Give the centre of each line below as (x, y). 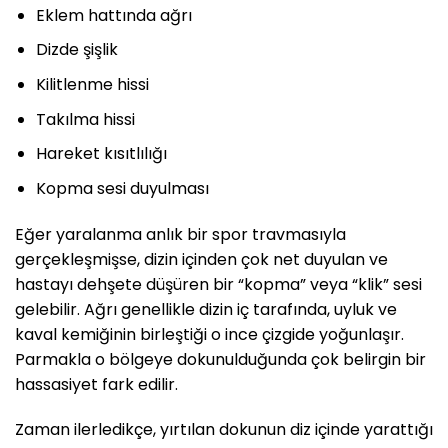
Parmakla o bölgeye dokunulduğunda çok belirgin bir (220, 359)
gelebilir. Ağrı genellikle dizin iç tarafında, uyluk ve (206, 309)
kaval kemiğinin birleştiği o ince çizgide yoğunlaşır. (209, 334)
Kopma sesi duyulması (122, 188)
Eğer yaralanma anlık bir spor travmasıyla (180, 234)
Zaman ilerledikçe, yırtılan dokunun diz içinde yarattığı (224, 430)
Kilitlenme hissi (92, 85)
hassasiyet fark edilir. (96, 384)
